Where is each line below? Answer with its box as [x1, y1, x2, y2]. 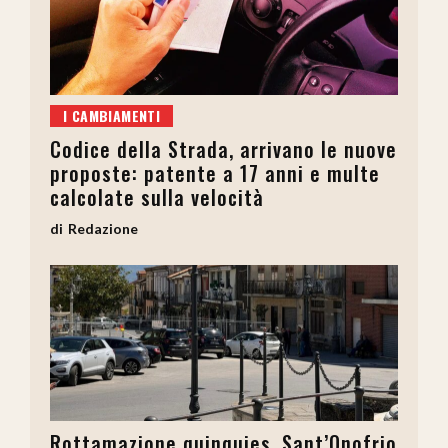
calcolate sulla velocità [50, 181, 264, 212]
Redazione [68, 219, 138, 237]
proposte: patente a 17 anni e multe [50, 157, 380, 188]
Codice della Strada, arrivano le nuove [50, 133, 397, 164]
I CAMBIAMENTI [63, 104, 161, 126]
